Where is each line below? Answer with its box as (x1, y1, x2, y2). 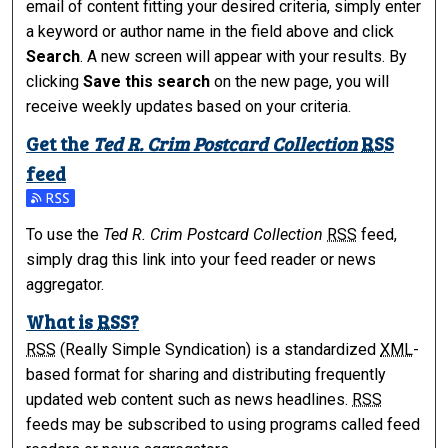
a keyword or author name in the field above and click (26, 21, 395, 41)
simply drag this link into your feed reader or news (26, 249, 377, 269)
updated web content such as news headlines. (26, 389, 353, 409)
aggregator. (26, 274, 105, 294)
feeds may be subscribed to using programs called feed (26, 414, 421, 434)
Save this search (83, 71, 211, 91)
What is (26, 308, 98, 334)
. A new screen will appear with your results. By (80, 46, 408, 66)
